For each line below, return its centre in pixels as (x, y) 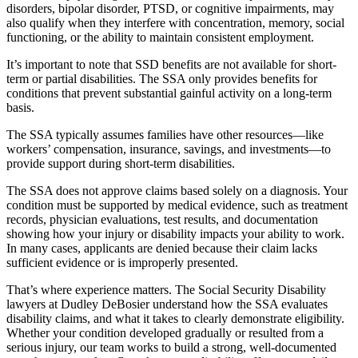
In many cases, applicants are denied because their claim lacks (162, 248)
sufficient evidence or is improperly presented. (122, 262)
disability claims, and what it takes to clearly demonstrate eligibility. (175, 318)
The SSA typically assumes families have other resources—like (165, 134)
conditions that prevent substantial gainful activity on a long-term (169, 93)
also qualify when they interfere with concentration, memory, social (175, 22)
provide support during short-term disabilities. (121, 163)
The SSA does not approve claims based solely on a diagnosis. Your (177, 190)
